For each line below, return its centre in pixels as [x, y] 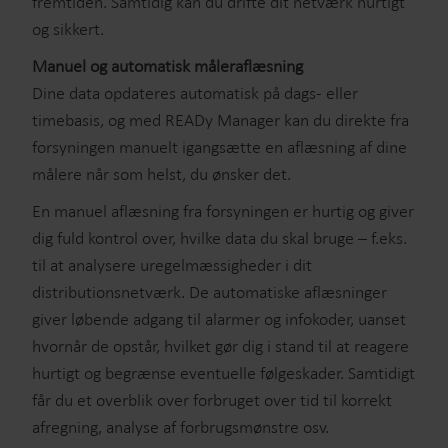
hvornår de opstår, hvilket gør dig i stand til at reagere [220, 346]
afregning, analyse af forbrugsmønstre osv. [180, 427]
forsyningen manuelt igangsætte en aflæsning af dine [219, 147]
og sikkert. [68, 29]
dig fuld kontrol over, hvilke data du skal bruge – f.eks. [219, 238]
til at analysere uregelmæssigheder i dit [172, 265]
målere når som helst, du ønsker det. [161, 174]
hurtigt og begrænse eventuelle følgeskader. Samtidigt [223, 373]
